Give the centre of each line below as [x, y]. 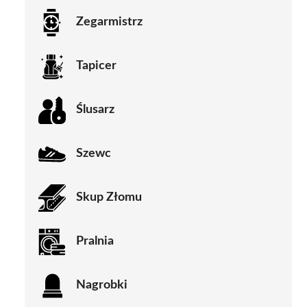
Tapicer [96, 66]
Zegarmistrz [109, 22]
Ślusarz [95, 110]
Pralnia [95, 242]
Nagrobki [102, 285]
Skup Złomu [109, 198]
